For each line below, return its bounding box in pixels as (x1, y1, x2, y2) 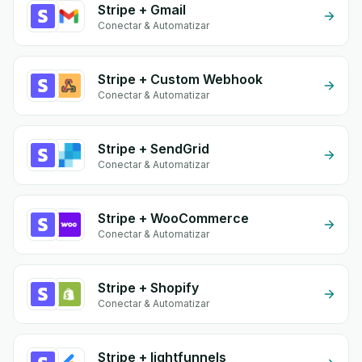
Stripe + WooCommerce (98, 210, 249, 226)
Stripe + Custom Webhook (98, 71, 263, 87)
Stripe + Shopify (98, 280, 199, 296)
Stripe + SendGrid (98, 141, 209, 157)
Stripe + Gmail (98, 2, 186, 18)
